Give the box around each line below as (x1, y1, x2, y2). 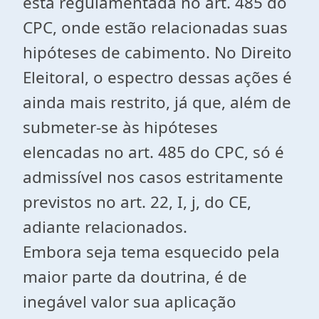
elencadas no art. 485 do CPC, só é (23, 141, 284, 163)
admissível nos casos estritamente (23, 166, 283, 188)
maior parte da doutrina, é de (23, 266, 247, 288)
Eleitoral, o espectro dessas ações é (23, 66, 292, 88)
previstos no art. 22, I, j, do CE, (23, 191, 251, 213)
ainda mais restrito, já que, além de (23, 91, 291, 113)
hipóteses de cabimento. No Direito (23, 41, 292, 63)
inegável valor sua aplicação (23, 291, 236, 313)
